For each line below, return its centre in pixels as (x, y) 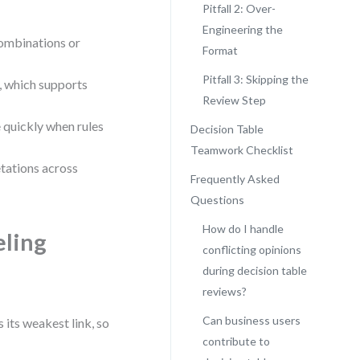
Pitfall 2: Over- (239, 8)
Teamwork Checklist (241, 150)
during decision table (254, 270)
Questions (217, 200)
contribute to (236, 341)
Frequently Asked (235, 179)
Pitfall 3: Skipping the (255, 79)
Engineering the (242, 29)
